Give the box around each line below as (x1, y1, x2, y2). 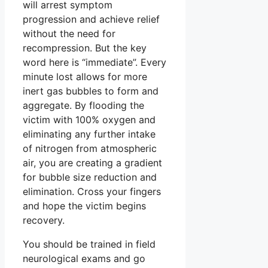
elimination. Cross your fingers (23, 185, 161, 197)
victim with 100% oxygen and (23, 113, 156, 126)
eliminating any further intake (23, 127, 156, 140)
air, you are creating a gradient (23, 156, 162, 169)
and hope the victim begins (23, 199, 146, 212)
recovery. (23, 214, 65, 226)
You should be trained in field (23, 237, 156, 250)
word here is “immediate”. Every (23, 56, 166, 68)
